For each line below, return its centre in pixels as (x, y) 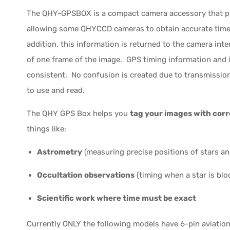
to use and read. (56, 90)
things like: (46, 129)
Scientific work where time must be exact (117, 198)
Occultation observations (86, 175)
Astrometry (60, 152)
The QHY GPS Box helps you (78, 113)
